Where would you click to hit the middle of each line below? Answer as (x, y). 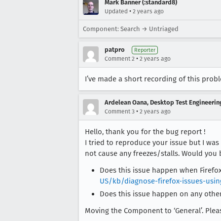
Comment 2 (120, 59)
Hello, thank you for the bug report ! (145, 132)
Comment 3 (120, 111)
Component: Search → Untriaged (131, 29)
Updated (116, 11)
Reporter (145, 50)
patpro (115, 50)
